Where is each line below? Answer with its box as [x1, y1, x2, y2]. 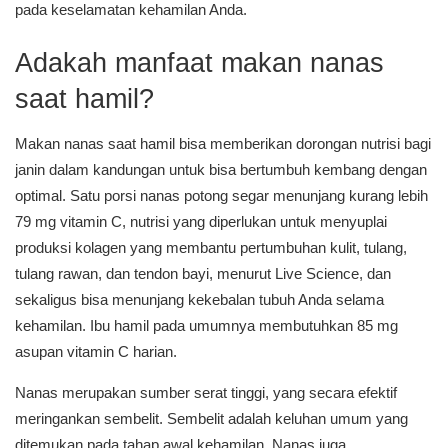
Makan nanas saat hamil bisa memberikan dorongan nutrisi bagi [15, 134, 431, 152]
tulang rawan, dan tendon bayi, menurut [15, 264, 275, 282]
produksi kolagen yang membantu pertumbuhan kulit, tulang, [15, 238, 407, 256]
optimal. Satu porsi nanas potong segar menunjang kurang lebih [15, 186, 428, 204]
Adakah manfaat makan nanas [15, 47, 384, 79]
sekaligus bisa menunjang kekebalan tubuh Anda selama [15, 290, 384, 308]
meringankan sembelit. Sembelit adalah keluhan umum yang [15, 409, 408, 427]
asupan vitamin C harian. [15, 342, 177, 360]
